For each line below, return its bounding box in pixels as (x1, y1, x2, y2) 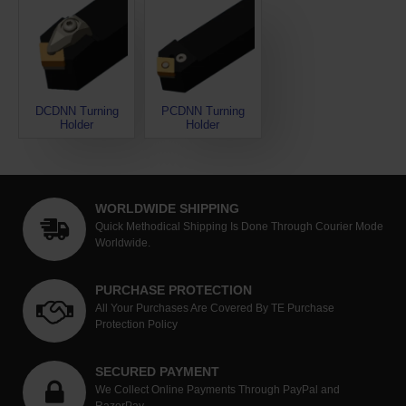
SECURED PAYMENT (95, 363, 219, 379)
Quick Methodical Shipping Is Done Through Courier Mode (95, 219, 383, 233)
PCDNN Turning (160, 104, 245, 119)
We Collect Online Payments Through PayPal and (95, 382, 340, 396)
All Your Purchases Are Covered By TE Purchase (95, 301, 334, 314)
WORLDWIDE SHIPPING (95, 200, 239, 216)
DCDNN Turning (34, 104, 119, 119)
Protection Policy (95, 317, 178, 331)
